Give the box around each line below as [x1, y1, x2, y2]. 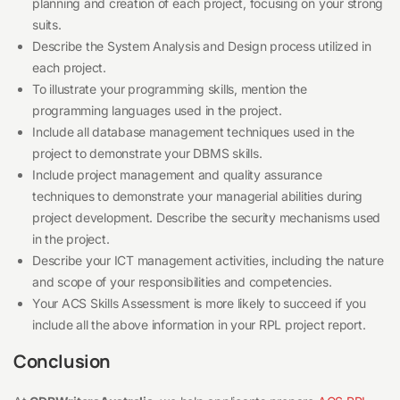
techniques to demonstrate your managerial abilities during [32, 188, 363, 204]
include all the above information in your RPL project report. [32, 317, 366, 333]
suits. [32, 17, 62, 33]
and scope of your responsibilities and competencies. [32, 274, 332, 290]
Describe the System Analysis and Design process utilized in [32, 38, 371, 54]
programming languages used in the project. [32, 103, 282, 119]
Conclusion [13, 349, 111, 374]
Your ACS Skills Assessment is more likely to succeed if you [32, 296, 366, 312]
